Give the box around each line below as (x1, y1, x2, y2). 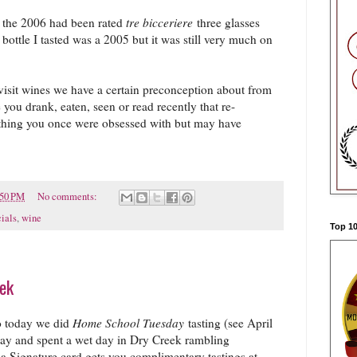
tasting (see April (184, 314, 273, 331)
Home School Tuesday (73, 314, 184, 331)
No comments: (37, 189, 100, 203)
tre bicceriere (126, 14, 193, 30)
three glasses (193, 14, 260, 30)
